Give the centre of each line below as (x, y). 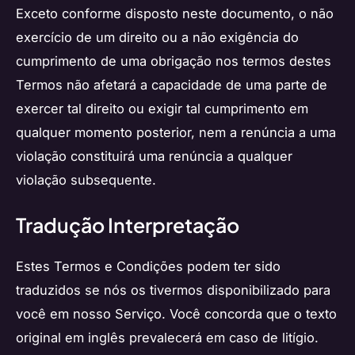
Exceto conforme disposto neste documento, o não (175, 13)
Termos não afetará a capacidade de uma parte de (172, 84)
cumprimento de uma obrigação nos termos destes (174, 61)
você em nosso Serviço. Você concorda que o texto (176, 313)
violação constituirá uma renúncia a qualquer (154, 156)
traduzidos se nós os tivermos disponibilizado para (173, 290)
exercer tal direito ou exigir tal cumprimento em (162, 108)
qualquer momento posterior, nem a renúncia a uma (176, 132)
